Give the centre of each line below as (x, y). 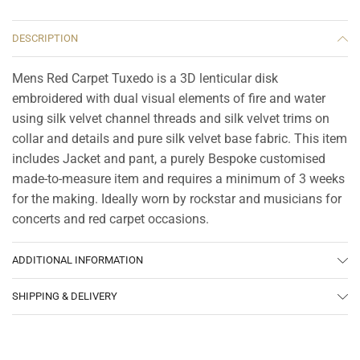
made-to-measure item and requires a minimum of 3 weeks (178, 178)
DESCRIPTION (45, 38)
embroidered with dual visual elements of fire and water (169, 98)
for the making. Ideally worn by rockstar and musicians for (177, 198)
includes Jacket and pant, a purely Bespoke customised (169, 158)
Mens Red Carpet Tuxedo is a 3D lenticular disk (145, 78)
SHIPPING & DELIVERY (65, 296)
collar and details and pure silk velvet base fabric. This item (180, 138)
